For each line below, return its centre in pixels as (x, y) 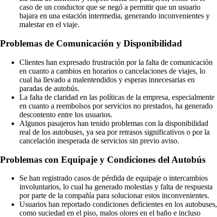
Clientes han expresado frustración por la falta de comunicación (116, 62)
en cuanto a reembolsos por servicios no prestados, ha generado (116, 106)
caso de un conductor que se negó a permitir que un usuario (110, 7)
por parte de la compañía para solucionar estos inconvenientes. (114, 196)
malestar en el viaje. (49, 25)
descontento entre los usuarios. (66, 114)
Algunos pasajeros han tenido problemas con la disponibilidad (114, 123)
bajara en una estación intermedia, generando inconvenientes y (115, 16)
